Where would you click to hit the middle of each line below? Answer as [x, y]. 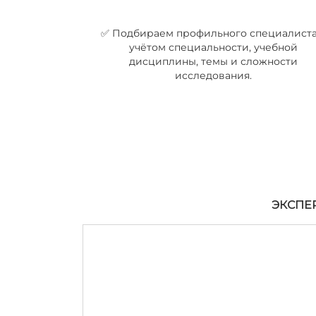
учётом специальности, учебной [213, 47]
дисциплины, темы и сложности [213, 61]
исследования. [213, 75]
